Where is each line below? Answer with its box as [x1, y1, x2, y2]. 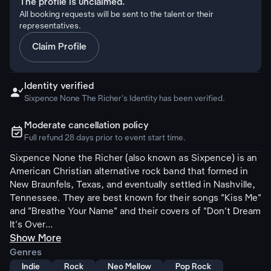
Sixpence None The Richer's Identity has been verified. [24, 95, 226, 103]
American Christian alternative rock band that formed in [10, 167, 248, 177]
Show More [10, 233, 62, 244]
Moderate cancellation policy [24, 121, 149, 131]
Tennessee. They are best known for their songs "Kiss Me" [10, 194, 261, 203]
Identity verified [24, 82, 94, 91]
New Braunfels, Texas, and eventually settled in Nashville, [10, 180, 255, 190]
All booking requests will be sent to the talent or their [19, 11, 214, 19]
